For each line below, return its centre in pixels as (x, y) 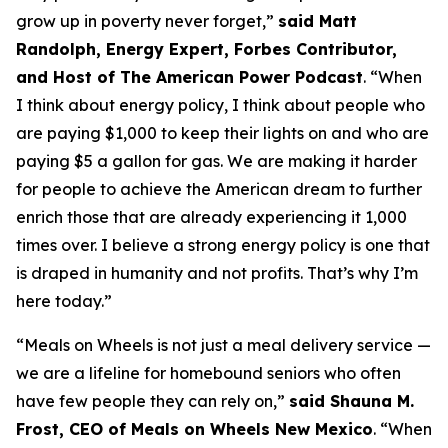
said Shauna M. (351, 401)
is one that (388, 245)
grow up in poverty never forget (139, 21)
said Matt (317, 21)
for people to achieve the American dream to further (219, 189)
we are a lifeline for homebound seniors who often (208, 373)
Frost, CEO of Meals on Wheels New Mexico (194, 429)
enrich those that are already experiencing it (190, 217)
